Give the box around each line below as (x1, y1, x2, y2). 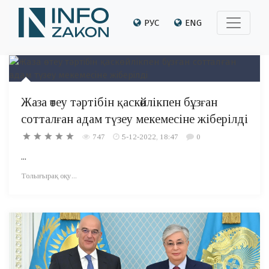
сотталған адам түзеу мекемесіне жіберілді (21, 112, 248, 126)
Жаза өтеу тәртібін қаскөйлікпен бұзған (21, 95, 217, 109)
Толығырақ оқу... (21, 171, 77, 181)
